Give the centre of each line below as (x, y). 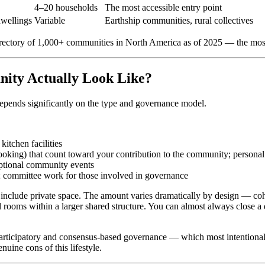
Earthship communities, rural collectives (179, 21)
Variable (50, 21)
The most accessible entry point (163, 8)
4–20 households (66, 8)
